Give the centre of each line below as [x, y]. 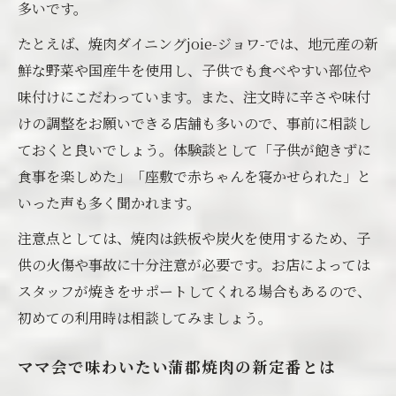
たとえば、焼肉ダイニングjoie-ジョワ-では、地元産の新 [198, 44]
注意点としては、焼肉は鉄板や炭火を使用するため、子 [194, 238]
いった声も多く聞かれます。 [109, 203]
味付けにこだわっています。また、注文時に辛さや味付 [194, 97]
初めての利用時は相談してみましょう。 [145, 318]
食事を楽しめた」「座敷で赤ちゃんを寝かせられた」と [194, 176]
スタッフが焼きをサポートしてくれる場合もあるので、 [194, 291]
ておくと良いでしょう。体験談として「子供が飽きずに [194, 150]
